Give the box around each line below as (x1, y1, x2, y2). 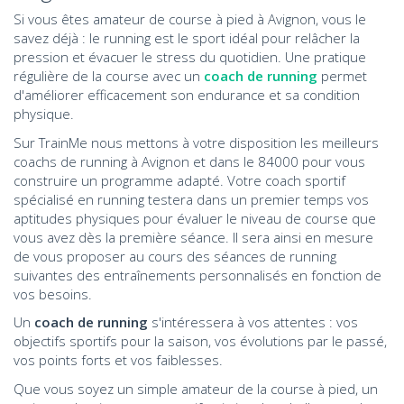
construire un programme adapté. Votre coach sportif (14, 170, 345, 189)
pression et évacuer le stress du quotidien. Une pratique (14, 48, 366, 66)
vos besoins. (14, 284, 92, 303)
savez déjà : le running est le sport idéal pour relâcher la (14, 29, 360, 47)
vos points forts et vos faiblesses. (14, 351, 223, 369)
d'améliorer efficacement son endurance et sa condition (14, 86, 360, 104)
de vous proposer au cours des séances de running (14, 246, 336, 265)
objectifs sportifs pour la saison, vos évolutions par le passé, (14, 332, 387, 350)
